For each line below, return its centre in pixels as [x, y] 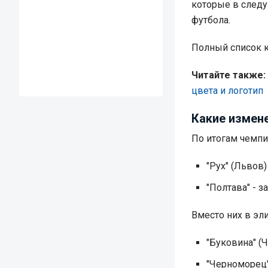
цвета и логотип [227, 91]
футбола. [211, 20]
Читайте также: [229, 75]
